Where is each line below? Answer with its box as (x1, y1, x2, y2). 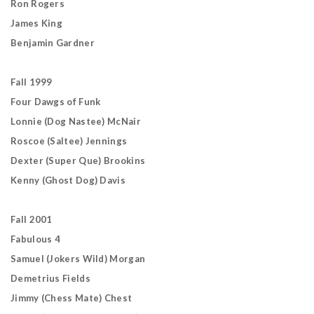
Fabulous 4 (11, 233, 60, 245)
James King (11, 18, 62, 29)
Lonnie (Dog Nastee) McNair (11, 116, 141, 127)
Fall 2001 (11, 214, 53, 225)
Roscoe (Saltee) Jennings (11, 135, 128, 146)
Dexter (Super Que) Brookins (11, 155, 146, 166)
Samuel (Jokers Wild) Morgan (11, 253, 146, 264)
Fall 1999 (11, 76, 53, 88)
